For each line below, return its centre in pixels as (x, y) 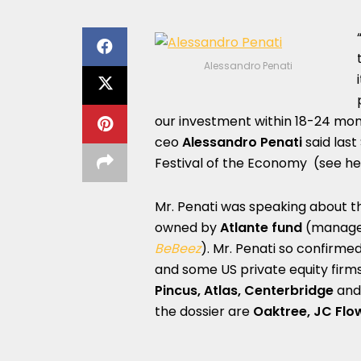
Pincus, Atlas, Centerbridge (246, 290)
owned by (187, 228)
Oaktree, (282, 311)
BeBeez (178, 249)
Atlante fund (261, 228)
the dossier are (204, 311)
